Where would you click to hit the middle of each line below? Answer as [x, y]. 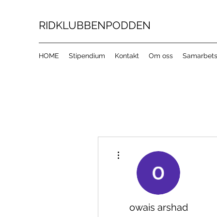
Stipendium [87, 56]
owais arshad [158, 207]
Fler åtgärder [138, 148]
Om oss [161, 56]
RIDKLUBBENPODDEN [95, 25]
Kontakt [127, 56]
